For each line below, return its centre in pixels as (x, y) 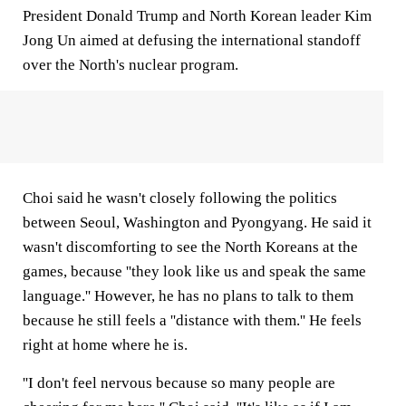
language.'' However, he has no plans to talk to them (188, 296)
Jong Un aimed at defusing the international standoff (192, 40)
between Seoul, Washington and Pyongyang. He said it (197, 222)
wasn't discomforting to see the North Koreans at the (190, 247)
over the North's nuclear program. (130, 65)
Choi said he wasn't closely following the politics (180, 198)
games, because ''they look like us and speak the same (194, 271)
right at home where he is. (105, 345)
